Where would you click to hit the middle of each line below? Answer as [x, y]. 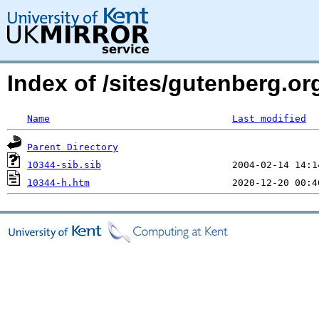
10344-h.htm [58, 183]
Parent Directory [73, 147]
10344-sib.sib [64, 165]
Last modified [269, 119]
